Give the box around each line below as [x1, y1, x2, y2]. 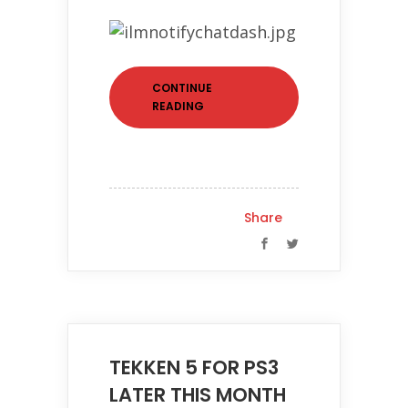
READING [152, 98, 204, 114]
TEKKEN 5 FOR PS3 [109, 354, 279, 381]
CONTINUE [152, 80, 212, 96]
